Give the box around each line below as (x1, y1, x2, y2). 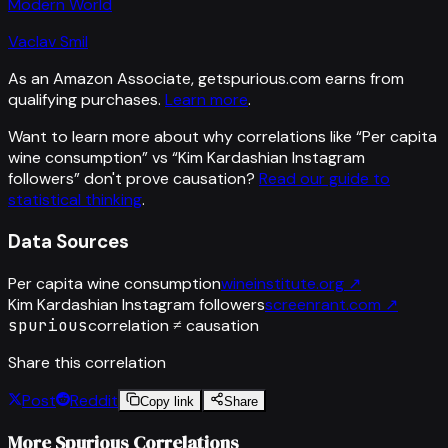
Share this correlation (8, 351, 166, 373)
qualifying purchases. (8, 89, 161, 111)
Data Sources (8, 228, 129, 254)
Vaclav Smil (8, 31, 88, 53)
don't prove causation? (84, 168, 255, 190)
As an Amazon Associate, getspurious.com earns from (8, 68, 404, 90)
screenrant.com (265, 293, 381, 315)
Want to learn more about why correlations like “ (8, 126, 362, 148)
